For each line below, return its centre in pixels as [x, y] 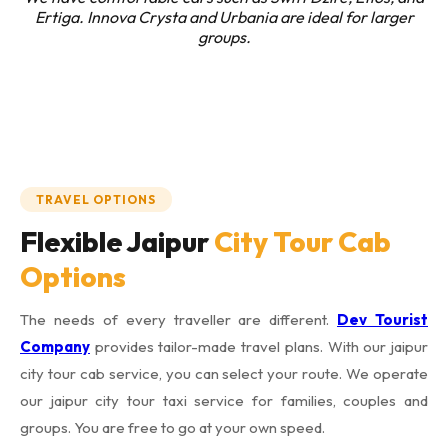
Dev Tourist [382, 319]
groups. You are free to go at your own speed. [172, 427]
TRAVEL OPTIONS [96, 199]
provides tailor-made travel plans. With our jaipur [259, 346]
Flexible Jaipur [117, 241]
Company [55, 346]
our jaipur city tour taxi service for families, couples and [224, 400]
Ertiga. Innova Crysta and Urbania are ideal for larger [224, 17]
